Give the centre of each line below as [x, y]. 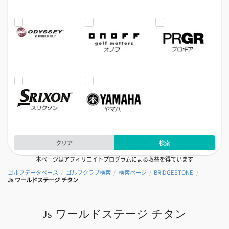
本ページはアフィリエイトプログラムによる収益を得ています [114, 159]
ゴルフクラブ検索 [88, 173]
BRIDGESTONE [174, 173]
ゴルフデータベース [33, 173]
